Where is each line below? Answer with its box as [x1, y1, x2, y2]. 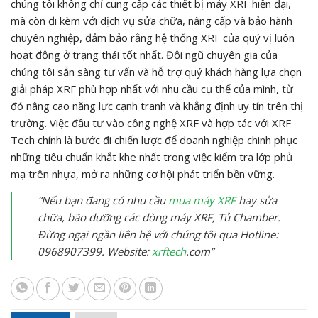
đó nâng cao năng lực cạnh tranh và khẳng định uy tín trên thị [11, 98, 303, 113]
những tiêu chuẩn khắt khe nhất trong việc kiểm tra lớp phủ [11, 149, 292, 164]
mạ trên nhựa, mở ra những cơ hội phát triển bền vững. [11, 166, 275, 181]
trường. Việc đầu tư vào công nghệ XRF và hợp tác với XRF [11, 115, 291, 130]
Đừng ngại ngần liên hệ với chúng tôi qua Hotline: [38, 226, 278, 241]
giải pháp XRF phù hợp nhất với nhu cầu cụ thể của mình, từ [11, 81, 293, 96]
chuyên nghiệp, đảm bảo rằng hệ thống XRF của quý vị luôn [11, 30, 295, 45]
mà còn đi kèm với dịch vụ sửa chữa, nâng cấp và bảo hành [11, 13, 292, 28]
